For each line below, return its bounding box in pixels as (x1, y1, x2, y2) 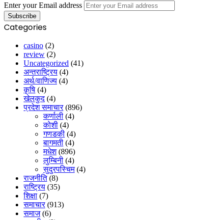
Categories (4, 21, 47, 33)
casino (24, 41, 43, 50)
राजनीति (24, 173, 47, 182)
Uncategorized (24, 58, 69, 67)
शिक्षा (24, 191, 37, 200)
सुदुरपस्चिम (43, 165, 75, 173)
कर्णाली (43, 111, 63, 120)
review (24, 50, 45, 58)
